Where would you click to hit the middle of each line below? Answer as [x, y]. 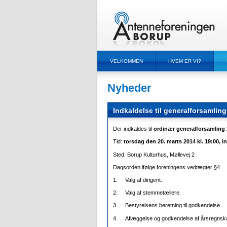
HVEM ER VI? [185, 61]
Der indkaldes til [133, 129]
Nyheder [129, 88]
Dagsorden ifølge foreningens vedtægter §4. [167, 167]
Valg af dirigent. [144, 180]
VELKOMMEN [126, 61]
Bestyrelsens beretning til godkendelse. [173, 205]
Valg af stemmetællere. [153, 193]
